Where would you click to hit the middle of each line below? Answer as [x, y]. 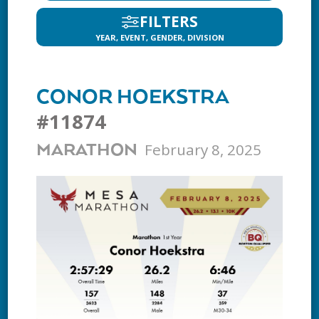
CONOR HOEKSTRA [133, 98]
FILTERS [169, 21]
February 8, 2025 [203, 150]
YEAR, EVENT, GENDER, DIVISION [159, 37]
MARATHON [87, 151]
